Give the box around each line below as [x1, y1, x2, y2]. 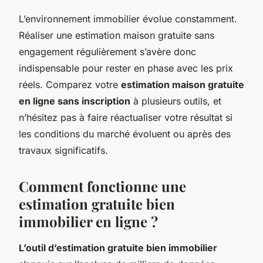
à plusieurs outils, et [130, 95, 221, 107]
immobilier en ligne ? [19, 211, 158, 231]
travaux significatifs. [19, 144, 108, 156]
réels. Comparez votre [19, 78, 121, 90]
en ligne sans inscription [19, 95, 130, 107]
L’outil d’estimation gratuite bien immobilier [19, 241, 217, 254]
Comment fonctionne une [19, 176, 186, 195]
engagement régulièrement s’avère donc [19, 45, 196, 58]
